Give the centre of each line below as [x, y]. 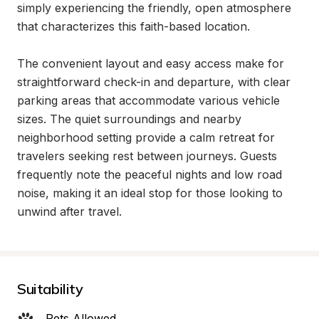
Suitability [50, 289]
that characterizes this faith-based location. [134, 26]
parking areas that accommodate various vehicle [148, 100]
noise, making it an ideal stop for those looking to [150, 193]
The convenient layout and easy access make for [151, 63]
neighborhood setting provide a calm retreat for [146, 137]
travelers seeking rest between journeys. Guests [147, 156]
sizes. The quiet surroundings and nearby [129, 119]
